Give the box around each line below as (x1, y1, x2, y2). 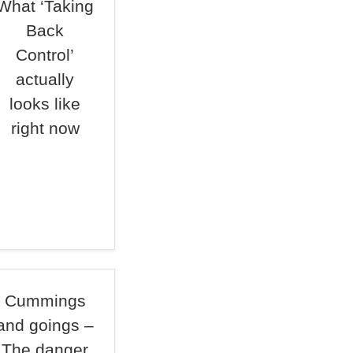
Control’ (16, 46, 75, 64)
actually (16, 70, 75, 88)
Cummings (4, 292, 86, 310)
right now (10, 119, 80, 137)
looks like (9, 95, 81, 113)
